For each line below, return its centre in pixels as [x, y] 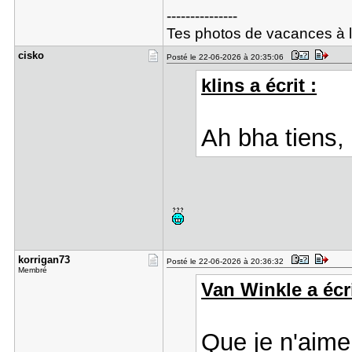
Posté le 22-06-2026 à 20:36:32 [227, 261]
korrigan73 [44, 260]
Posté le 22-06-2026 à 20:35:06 [227, 57]
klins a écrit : [259, 86]
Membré [32, 270]
